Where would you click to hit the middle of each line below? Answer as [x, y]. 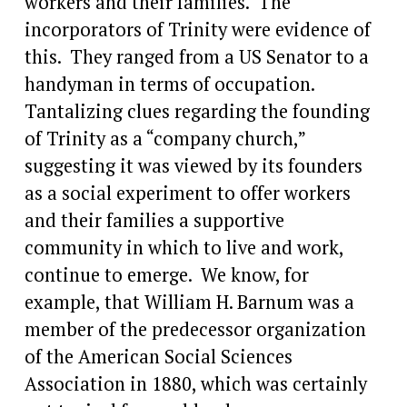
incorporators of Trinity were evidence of [197, 29]
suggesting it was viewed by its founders [193, 165]
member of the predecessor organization [195, 329]
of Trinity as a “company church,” [164, 138]
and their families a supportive [154, 220]
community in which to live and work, [184, 247]
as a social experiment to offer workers [187, 193]
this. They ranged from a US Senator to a [196, 56]
